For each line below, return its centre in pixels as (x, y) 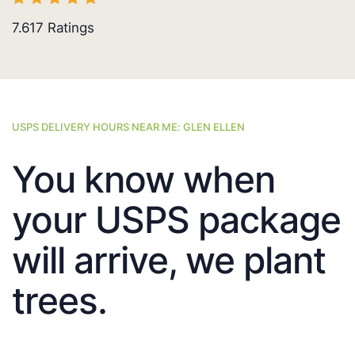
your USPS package (176, 220)
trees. (59, 301)
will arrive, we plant (169, 260)
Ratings (69, 28)
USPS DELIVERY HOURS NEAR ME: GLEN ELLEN (128, 127)
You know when (143, 179)
